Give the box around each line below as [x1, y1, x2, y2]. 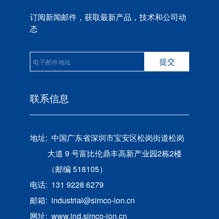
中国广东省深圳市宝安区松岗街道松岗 [51, 132, 184, 144]
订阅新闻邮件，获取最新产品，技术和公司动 [29, 11, 186, 23]
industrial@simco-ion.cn [51, 195, 135, 206]
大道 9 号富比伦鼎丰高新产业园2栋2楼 [47, 148, 182, 159]
